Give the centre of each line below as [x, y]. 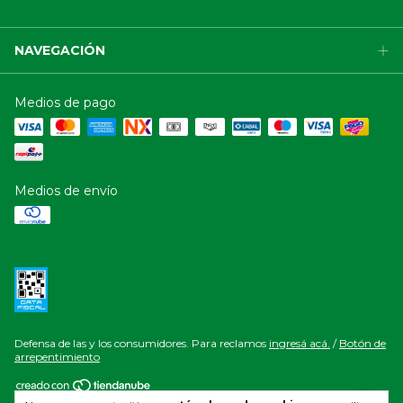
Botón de [363, 343]
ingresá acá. [300, 343]
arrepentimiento [57, 356]
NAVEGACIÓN [60, 50]
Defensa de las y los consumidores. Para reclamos [140, 343]
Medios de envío [66, 190]
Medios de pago [65, 102]
